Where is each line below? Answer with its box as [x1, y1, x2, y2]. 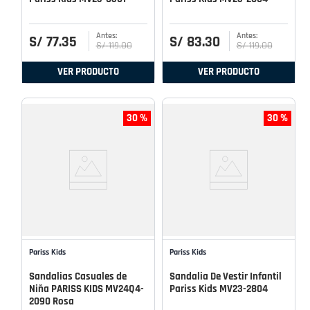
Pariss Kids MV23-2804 [170, 282, 268, 295]
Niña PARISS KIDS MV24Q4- [29, 282, 144, 295]
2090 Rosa [29, 294, 74, 308]
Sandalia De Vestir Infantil [170, 269, 282, 283]
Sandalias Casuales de [29, 269, 127, 283]
